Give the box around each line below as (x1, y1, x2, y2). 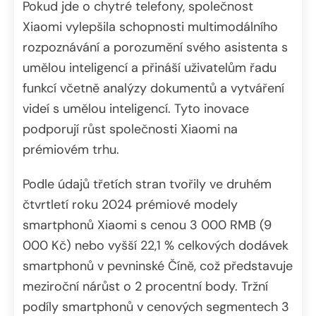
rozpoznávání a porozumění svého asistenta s (23, 38, 288, 56)
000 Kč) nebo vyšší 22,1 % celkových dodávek (23, 236, 288, 254)
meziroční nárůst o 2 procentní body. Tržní (23, 277, 268, 295)
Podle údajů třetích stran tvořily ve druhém (23, 175, 272, 193)
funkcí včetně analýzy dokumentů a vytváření (23, 79, 284, 97)
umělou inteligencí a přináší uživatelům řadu (23, 59, 276, 76)
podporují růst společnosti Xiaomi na (23, 120, 238, 138)
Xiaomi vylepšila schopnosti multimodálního (23, 18, 278, 35)
